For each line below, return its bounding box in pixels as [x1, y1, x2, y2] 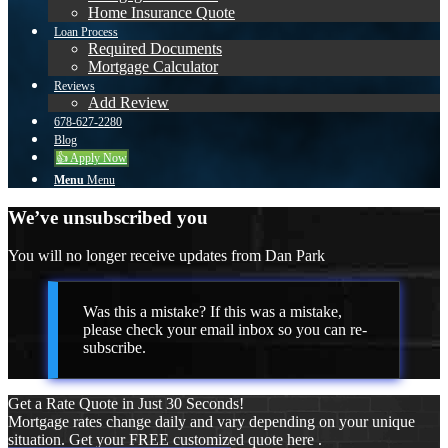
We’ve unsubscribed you [8, 206, 208, 228]
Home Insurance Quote [88, 4, 235, 21]
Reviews [54, 79, 95, 93]
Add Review [88, 94, 169, 111]
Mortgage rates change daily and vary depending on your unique [8, 413, 415, 431]
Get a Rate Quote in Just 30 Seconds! [8, 395, 244, 413]
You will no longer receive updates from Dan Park [8, 247, 325, 265]
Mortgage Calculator [88, 58, 218, 75]
